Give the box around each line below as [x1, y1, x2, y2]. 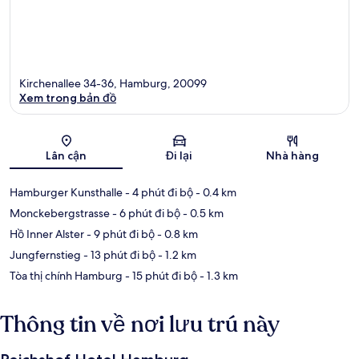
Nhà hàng [266, 147, 320, 163]
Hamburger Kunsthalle [10, 184, 123, 200]
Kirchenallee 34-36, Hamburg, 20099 [19, 75, 207, 91]
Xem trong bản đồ [19, 90, 116, 105]
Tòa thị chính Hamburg [10, 268, 123, 283]
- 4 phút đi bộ [123, 184, 193, 200]
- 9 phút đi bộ [84, 226, 155, 241]
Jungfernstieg [10, 247, 81, 262]
